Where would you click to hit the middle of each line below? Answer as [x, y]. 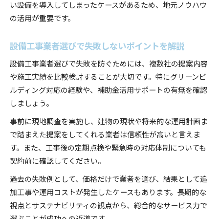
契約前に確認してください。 [57, 160]
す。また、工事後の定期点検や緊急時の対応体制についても [108, 147]
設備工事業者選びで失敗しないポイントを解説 [97, 45]
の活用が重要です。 [42, 17]
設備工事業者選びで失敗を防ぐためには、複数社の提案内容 [109, 63]
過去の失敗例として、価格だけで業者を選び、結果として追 [109, 178]
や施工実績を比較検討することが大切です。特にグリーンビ [108, 76]
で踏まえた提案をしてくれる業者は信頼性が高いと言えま [105, 134]
